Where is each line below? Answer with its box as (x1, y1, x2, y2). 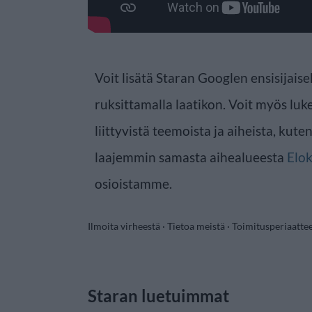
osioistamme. (95, 175, 172, 192)
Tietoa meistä (167, 219, 225, 232)
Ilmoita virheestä (88, 219, 160, 232)
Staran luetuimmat (88, 285, 229, 306)
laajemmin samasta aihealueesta (95, 148, 287, 165)
